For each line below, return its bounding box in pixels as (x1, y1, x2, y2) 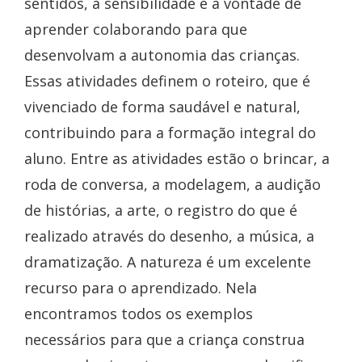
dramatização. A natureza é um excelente (24, 252, 311, 272)
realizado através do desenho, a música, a (24, 226, 314, 246)
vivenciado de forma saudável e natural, (24, 97, 301, 117)
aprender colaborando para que (24, 19, 247, 40)
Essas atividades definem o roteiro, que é (24, 71, 310, 91)
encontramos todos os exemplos (24, 304, 253, 324)
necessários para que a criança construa (24, 330, 305, 350)
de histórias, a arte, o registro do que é (24, 200, 297, 221)
